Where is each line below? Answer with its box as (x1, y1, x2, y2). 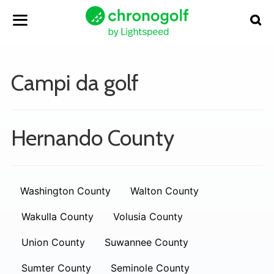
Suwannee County (105, 236, 188, 248)
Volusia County (113, 210, 183, 223)
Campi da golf (11, 69, 139, 96)
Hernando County (11, 124, 174, 151)
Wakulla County (21, 210, 94, 223)
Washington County (20, 185, 111, 197)
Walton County (130, 185, 199, 197)
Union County (21, 236, 85, 248)
